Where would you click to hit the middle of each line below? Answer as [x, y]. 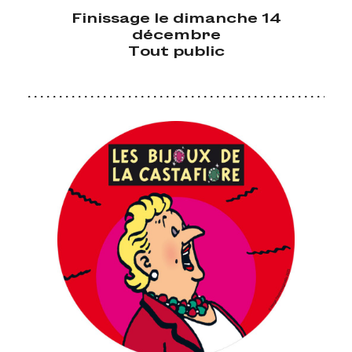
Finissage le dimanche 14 [176, 16]
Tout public [176, 49]
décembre [176, 33]
